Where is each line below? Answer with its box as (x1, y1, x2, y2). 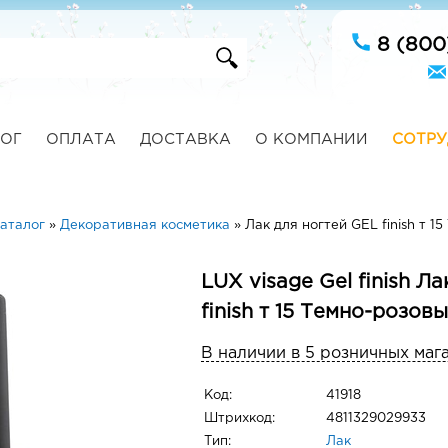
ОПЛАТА (45, 133, 116, 146)
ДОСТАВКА (139, 133, 231, 146)
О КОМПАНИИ (254, 133, 368, 146)
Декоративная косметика (60, 220, 230, 231)
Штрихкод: (204, 413, 275, 425)
